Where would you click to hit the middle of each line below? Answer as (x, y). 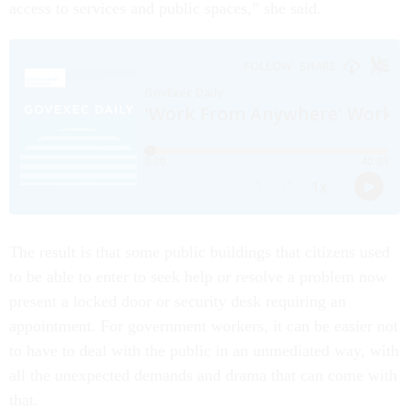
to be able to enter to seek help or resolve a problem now (198, 277)
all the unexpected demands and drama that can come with (203, 376)
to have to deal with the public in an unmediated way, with (204, 351)
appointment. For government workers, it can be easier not (204, 326)
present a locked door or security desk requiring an (178, 302)
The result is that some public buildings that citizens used (199, 252)
